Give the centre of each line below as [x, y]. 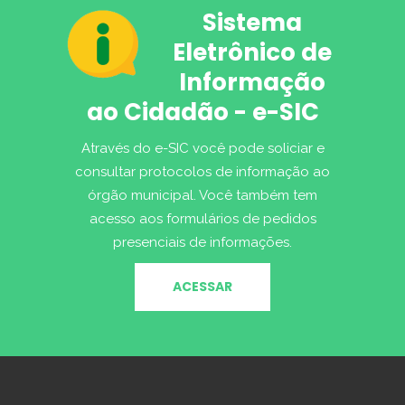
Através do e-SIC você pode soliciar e [202, 148]
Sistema [253, 23]
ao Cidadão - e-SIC [202, 112]
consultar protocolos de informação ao [202, 172]
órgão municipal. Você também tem [202, 195]
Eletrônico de [253, 52]
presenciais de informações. [202, 242]
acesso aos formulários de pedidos [202, 219]
